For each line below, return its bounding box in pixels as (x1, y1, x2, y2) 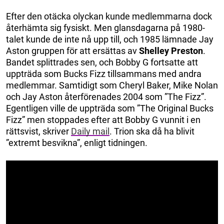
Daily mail (71, 125, 109, 136)
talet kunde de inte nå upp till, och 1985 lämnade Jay (6, 33, 213, 44)
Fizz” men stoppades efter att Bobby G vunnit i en (6, 114, 200, 125)
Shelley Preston (139, 45, 203, 56)
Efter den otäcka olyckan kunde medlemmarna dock (6, 10, 212, 21)
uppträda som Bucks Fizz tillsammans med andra (6, 68, 201, 79)
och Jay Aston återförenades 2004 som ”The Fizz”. (6, 91, 206, 102)
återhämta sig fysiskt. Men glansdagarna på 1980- (6, 22, 205, 33)
